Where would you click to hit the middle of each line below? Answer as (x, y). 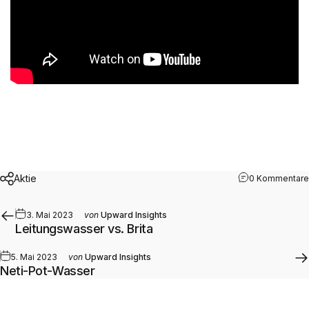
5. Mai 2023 (34, 257)
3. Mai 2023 (50, 215)
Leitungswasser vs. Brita (84, 228)
